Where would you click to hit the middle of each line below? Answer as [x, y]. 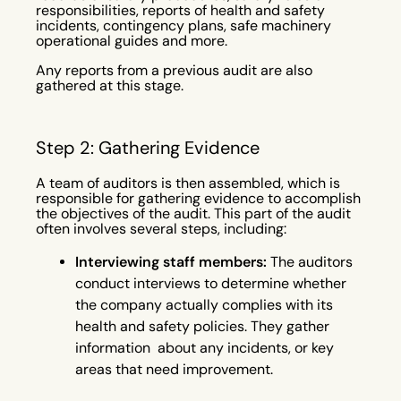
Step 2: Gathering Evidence [148, 147]
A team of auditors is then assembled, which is [188, 183]
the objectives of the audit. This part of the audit [193, 213]
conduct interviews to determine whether [211, 283]
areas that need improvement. [174, 369]
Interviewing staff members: [171, 261]
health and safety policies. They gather [202, 326]
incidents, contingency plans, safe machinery [185, 25]
